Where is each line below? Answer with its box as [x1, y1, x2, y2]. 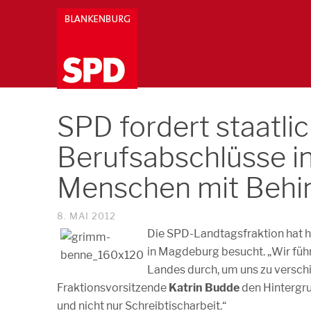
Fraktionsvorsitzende [57, 281, 169, 294]
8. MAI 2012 [57, 210, 117, 221]
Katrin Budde [169, 281, 240, 294]
